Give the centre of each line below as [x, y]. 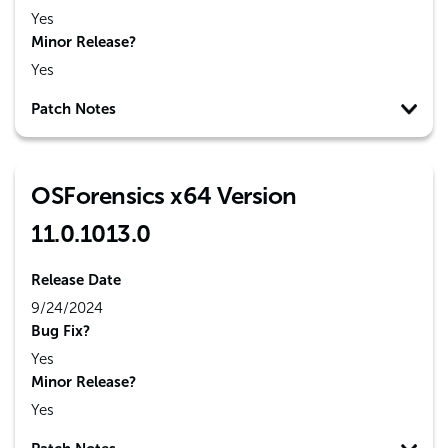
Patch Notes [73, 109]
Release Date [76, 280]
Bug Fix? [60, 331]
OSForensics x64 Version [164, 195]
